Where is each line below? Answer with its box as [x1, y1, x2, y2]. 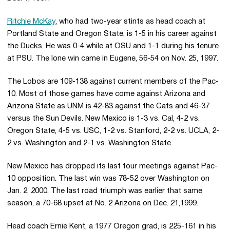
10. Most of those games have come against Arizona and [7, 90, 205, 98]
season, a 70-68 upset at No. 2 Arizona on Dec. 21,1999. [7, 200, 198, 207]
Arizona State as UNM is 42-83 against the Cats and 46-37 [7, 103, 209, 110]
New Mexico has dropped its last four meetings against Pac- [7, 163, 218, 170]
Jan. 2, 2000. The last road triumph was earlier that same [7, 187, 202, 195]
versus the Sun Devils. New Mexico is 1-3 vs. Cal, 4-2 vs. [7, 115, 200, 122]
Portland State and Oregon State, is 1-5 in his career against [7, 30, 217, 37]
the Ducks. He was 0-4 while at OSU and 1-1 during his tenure [7, 43, 219, 50]
